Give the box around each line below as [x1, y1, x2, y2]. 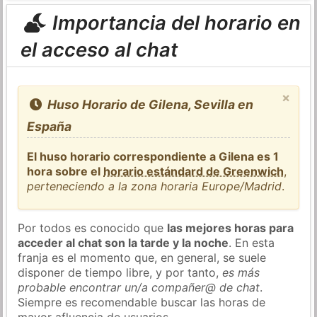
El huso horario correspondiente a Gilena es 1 [27, 149, 279, 163]
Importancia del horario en [47, 10, 301, 35]
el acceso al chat [20, 37, 178, 62]
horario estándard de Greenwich [103, 163, 284, 178]
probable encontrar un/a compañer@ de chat [18, 279, 260, 294]
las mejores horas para [167, 220, 294, 235]
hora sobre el [27, 163, 104, 178]
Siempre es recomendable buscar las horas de [18, 294, 266, 309]
